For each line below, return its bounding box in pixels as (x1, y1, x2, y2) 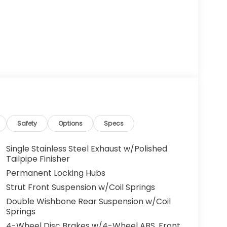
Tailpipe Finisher (6, 153, 70, 165)
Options (58, 119, 83, 128)
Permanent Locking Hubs (6, 167, 105, 179)
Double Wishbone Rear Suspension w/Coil (6, 196, 171, 208)
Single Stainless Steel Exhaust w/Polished (6, 143, 167, 155)
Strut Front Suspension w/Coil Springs (6, 181, 155, 194)
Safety (17, 119, 37, 128)
